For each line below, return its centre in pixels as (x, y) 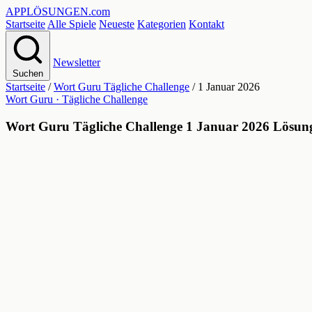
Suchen (28, 73)
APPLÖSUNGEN (47, 11)
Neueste (117, 24)
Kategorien (162, 24)
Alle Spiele (72, 24)
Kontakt (206, 24)
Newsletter (77, 62)
